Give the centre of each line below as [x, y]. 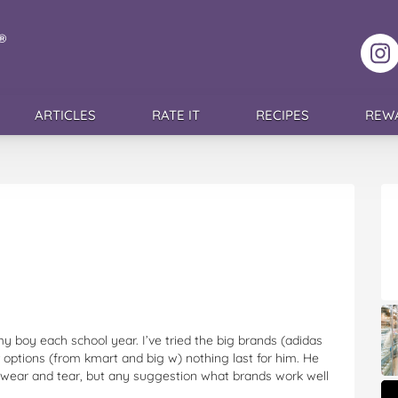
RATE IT [175, 115]
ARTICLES [65, 115]
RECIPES [282, 115]
